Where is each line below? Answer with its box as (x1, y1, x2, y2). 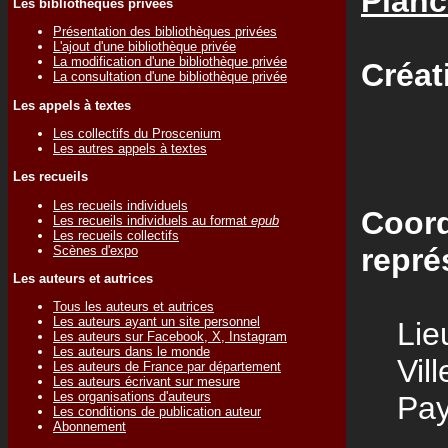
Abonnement (53, 419, 126, 435)
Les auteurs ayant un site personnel (53, 314, 260, 330)
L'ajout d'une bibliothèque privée (53, 39, 236, 55)
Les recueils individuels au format (53, 212, 251, 228)
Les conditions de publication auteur (53, 404, 261, 420)
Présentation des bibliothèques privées (53, 24, 277, 40)
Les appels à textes (13, 97, 131, 113)
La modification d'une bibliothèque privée (53, 54, 287, 70)
